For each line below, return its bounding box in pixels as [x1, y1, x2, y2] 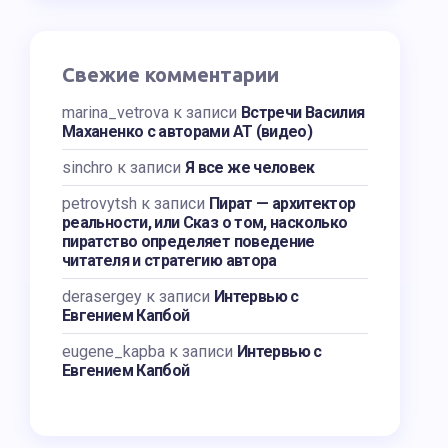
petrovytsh [62, 194, 137, 213]
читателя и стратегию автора [62, 251, 277, 270]
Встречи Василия [241, 103, 365, 122]
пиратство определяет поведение [62, 232, 315, 251]
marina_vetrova [62, 103, 169, 122]
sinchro [62, 158, 113, 177]
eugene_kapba [62, 342, 165, 361]
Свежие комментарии [62, 63, 279, 86]
